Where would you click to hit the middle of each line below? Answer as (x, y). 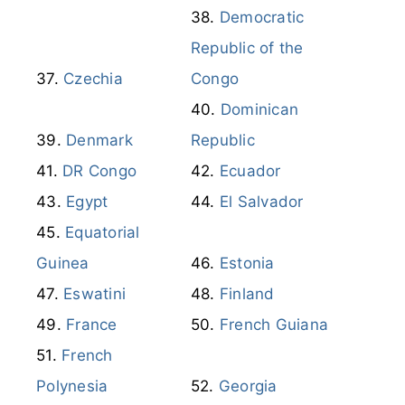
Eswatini (94, 293)
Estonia (247, 263)
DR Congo (99, 170)
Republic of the (247, 47)
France (92, 324)
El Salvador (261, 201)
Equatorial (103, 232)
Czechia (93, 78)
